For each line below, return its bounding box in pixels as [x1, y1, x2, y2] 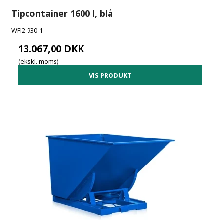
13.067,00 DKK [18, 41, 84, 55]
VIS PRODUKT [88, 70, 132, 80]
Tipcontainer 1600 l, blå [11, 7, 113, 19]
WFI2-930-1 [11, 26, 43, 35]
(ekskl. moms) [18, 57, 59, 66]
